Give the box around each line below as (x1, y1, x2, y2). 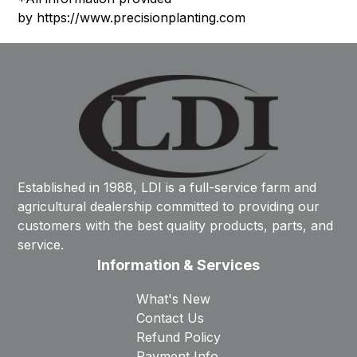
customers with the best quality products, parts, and (18, 218, 334, 233)
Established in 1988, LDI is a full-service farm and (18, 179, 317, 195)
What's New (136, 291, 210, 307)
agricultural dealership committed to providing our (18, 198, 320, 214)
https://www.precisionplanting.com (37, 9, 246, 25)
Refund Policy (136, 329, 221, 345)
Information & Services (97, 257, 260, 273)
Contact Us (136, 310, 204, 326)
